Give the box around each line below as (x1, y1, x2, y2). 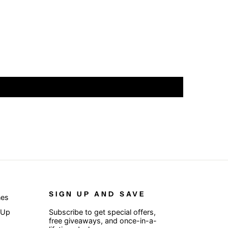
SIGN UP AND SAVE (48, 190, 146, 198)
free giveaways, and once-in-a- (48, 216, 157, 225)
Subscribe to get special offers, (48, 208, 156, 217)
